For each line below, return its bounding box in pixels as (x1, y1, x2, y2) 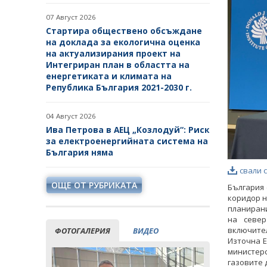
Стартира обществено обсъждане (46, 25, 202, 37)
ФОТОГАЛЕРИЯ (55, 225, 110, 237)
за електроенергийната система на (46, 135, 208, 147)
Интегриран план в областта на (46, 59, 190, 71)
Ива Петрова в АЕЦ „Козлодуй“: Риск (46, 124, 209, 136)
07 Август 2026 (46, 13, 96, 22)
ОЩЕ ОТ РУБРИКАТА (51, 179, 137, 191)
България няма (46, 147, 113, 159)
